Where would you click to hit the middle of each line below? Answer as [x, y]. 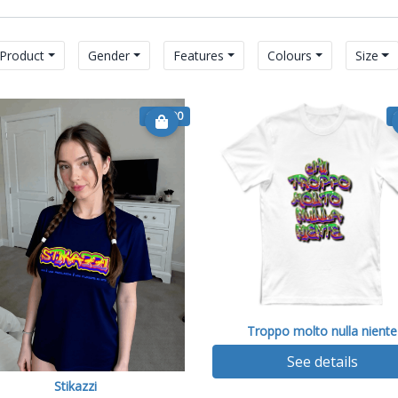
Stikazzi [76, 386]
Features [199, 55]
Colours [289, 55]
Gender [109, 55]
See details [322, 362]
